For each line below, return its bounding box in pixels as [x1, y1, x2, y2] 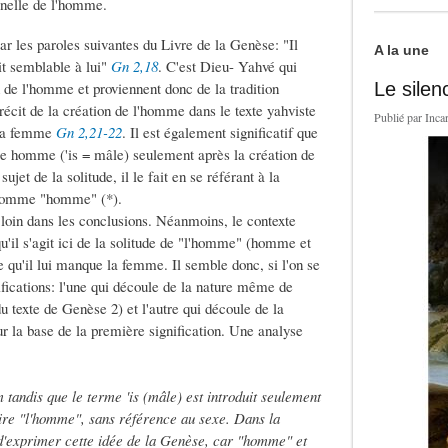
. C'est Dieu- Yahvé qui [158, 56, 297, 77]
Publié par [374, 109, 426, 126]
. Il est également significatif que [122, 122, 318, 143]
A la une [374, 42, 430, 59]
